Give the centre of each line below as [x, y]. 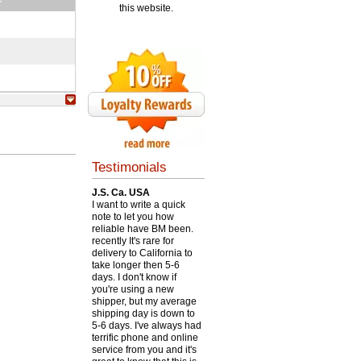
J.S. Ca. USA [120, 193]
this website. [146, 8]
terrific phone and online [145, 338]
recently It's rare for [133, 241]
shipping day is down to [143, 313]
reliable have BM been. [142, 229]
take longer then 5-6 [135, 265]
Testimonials [129, 167]
